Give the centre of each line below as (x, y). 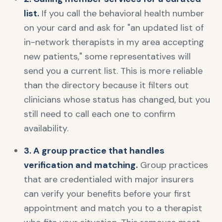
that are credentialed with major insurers (109, 179)
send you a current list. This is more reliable (113, 71)
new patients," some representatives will (107, 56)
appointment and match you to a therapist (113, 208)
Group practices (173, 165)
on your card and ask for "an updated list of (114, 28)
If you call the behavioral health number (122, 13)
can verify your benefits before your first (107, 194)
